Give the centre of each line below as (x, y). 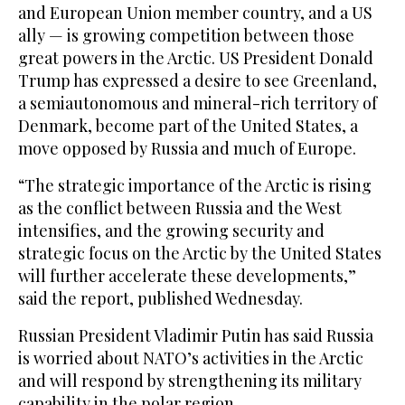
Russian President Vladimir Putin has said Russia (196, 335)
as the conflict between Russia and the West (180, 207)
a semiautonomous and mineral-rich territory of (198, 103)
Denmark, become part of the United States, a (188, 125)
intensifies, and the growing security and (171, 230)
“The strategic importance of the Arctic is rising (195, 185)
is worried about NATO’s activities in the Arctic (191, 358)
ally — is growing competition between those (186, 35)
